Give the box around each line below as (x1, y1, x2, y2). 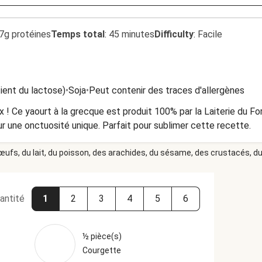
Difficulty (154, 29, 194, 40)
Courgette (82, 246, 121, 255)
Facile (198, 29, 222, 40)
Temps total (51, 29, 105, 40)
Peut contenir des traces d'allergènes (89, 85, 244, 96)
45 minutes (109, 29, 154, 40)
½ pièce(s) (82, 232, 122, 241)
